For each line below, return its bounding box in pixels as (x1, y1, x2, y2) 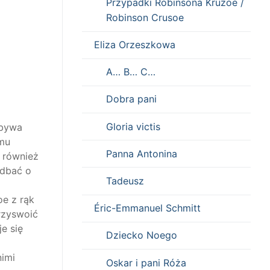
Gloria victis (106, 120, 160, 133)
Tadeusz (106, 175, 144, 187)
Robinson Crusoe (106, 11, 184, 24)
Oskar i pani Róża (106, 256, 186, 269)
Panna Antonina (106, 147, 177, 160)
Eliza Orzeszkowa (94, 39, 175, 51)
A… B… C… (106, 66, 155, 78)
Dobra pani (106, 93, 157, 105)
